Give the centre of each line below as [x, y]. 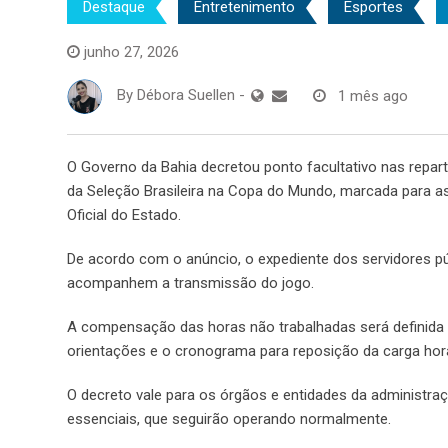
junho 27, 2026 [131, 52]
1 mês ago [373, 95]
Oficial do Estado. [124, 215]
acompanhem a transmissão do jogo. [190, 283]
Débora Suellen [186, 95]
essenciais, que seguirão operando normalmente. [229, 419]
